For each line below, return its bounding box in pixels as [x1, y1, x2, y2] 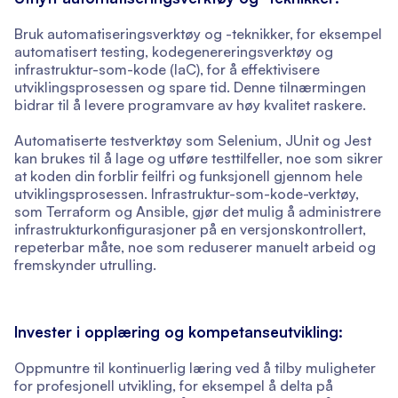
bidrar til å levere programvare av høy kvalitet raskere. [14, 96, 366, 115]
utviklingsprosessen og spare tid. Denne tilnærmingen [14, 78, 366, 97]
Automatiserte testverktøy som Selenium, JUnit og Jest [14, 131, 371, 150]
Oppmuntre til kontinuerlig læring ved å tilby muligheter [14, 359, 376, 378]
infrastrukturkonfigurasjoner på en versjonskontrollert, [14, 220, 366, 239]
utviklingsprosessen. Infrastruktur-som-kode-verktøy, [14, 185, 359, 203]
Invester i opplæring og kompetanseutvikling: [14, 322, 343, 342]
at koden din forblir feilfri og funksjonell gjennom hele [14, 167, 362, 186]
